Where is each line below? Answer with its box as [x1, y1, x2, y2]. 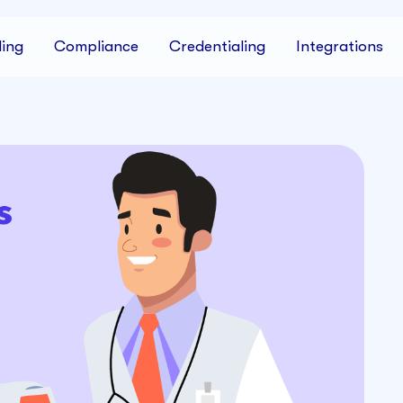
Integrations [295, 37, 383, 55]
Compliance [53, 37, 139, 55]
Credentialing [168, 37, 265, 55]
